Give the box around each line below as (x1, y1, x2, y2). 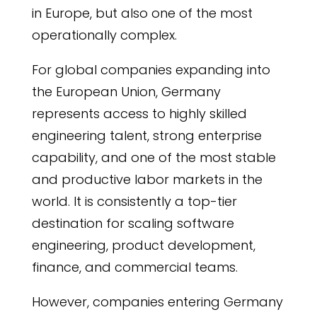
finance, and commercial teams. (31, 258, 238, 276)
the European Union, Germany (31, 83, 221, 100)
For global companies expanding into (31, 61, 270, 79)
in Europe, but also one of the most (31, 4, 253, 22)
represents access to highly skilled (31, 105, 247, 122)
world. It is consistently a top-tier (31, 192, 237, 210)
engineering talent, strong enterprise (31, 127, 262, 144)
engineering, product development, (31, 236, 255, 254)
